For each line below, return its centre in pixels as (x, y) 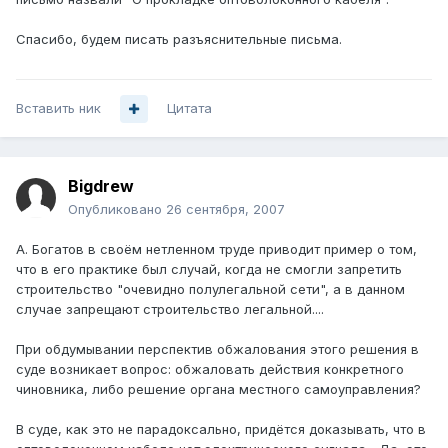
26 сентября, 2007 (225, 209)
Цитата (189, 108)
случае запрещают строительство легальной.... (170, 309)
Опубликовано (117, 209)
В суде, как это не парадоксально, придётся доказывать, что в (221, 429)
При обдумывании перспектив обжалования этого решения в (217, 349)
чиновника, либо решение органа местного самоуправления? (218, 389)
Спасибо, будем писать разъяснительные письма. (179, 39)
